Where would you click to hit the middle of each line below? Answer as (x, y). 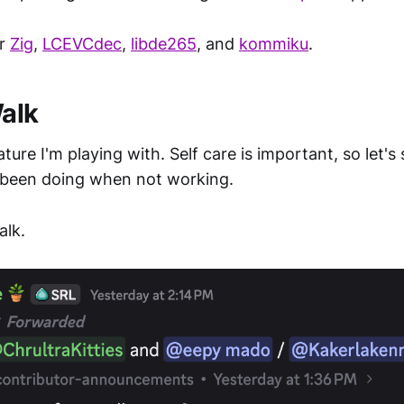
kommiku (274, 44)
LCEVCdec (82, 44)
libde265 (164, 44)
